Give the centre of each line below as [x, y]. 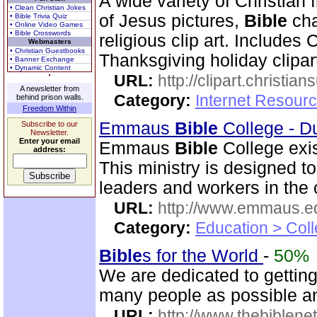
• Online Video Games [46, 24]
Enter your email [50, 141]
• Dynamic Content [40, 68]
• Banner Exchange [42, 59]
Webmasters [50, 41]
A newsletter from [50, 88]
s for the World [203, 256]
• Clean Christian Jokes [48, 7]
